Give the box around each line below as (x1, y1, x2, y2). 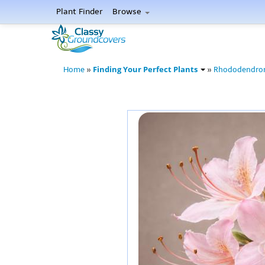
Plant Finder (56, 7, 103, 17)
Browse (112, 7, 144, 17)
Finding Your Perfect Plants (93, 64, 199, 75)
